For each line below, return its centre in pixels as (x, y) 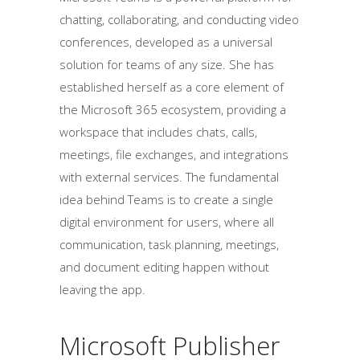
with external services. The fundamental (169, 177)
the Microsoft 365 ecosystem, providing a (173, 109)
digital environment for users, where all (167, 222)
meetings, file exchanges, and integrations (174, 154)
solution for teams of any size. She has (167, 64)
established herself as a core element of (172, 87)
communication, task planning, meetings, (169, 244)
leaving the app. (102, 289)
